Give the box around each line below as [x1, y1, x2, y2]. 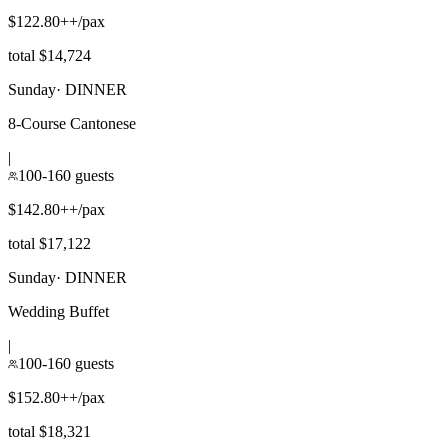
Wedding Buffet [8, 302, 109, 320]
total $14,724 [8, 46, 91, 64]
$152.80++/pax [8, 388, 105, 406]
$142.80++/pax [8, 200, 105, 218]
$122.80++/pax [8, 12, 105, 30]
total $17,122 [8, 234, 91, 252]
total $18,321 [8, 422, 91, 440]
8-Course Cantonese [8, 114, 136, 132]
